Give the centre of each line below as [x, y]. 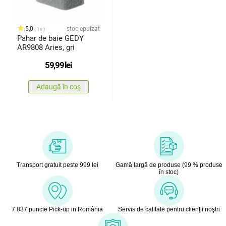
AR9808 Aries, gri [46, 48]
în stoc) [169, 172]
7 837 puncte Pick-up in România [57, 210]
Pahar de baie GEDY [50, 39]
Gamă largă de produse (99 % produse [169, 165]
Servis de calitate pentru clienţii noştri [169, 210]
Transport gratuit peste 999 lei [57, 165]
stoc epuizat [83, 29]
